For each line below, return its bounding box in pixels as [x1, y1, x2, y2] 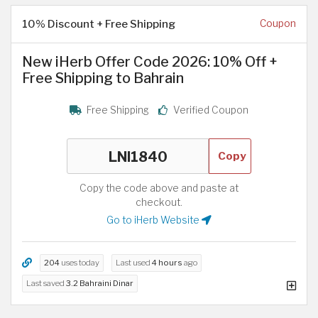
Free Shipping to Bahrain [22, 70, 184, 87]
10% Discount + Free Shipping [22, 17, 175, 31]
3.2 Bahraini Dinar [66, 278, 133, 288]
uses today [60, 257, 99, 268]
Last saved [26, 278, 66, 288]
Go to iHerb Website [106, 214, 202, 226]
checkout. [136, 196, 182, 208]
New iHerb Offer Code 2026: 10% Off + [22, 53, 278, 71]
